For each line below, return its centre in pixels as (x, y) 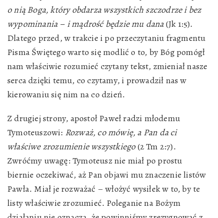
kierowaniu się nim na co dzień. (66, 94)
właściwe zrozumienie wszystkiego (72, 146)
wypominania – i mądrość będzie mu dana (86, 24)
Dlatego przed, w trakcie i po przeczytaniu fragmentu (107, 38)
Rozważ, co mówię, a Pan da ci (121, 132)
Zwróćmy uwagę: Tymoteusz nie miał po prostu (95, 161)
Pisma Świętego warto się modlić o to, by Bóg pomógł (106, 52)
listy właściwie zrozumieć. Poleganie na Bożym (94, 203)
